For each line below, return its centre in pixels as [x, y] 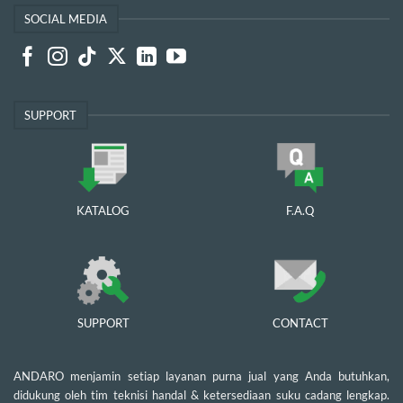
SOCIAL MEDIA [66, 18]
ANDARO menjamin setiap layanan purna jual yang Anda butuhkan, [201, 376]
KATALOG [103, 210]
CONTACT [300, 323]
